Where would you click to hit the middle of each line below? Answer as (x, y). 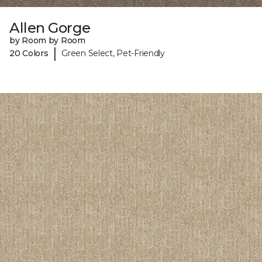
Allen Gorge (50, 28)
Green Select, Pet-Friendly (113, 53)
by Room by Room (47, 41)
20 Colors (29, 53)
